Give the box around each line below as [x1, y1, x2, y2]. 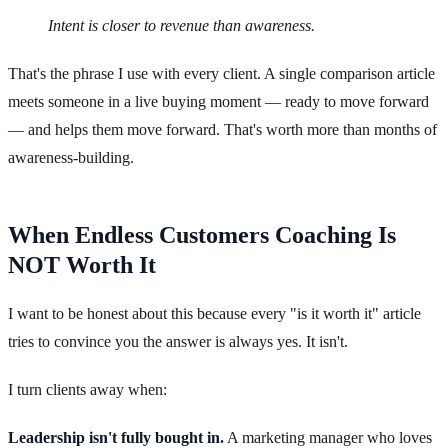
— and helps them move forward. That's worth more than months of [8, 121, 437, 139]
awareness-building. [8, 149, 134, 167]
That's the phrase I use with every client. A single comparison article [8, 65, 435, 83]
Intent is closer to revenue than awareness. [48, 17, 315, 35]
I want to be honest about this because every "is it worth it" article [8, 305, 421, 323]
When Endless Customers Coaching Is [8, 222, 396, 249]
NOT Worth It [8, 252, 156, 279]
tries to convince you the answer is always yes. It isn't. [8, 333, 348, 351]
